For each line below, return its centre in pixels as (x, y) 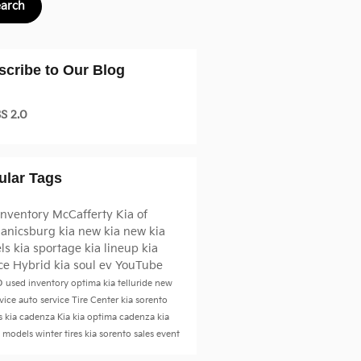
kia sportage (49, 248)
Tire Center (96, 300)
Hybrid (33, 265)
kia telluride (129, 283)
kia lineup (113, 248)
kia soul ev (84, 265)
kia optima (95, 317)
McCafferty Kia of (100, 214)
